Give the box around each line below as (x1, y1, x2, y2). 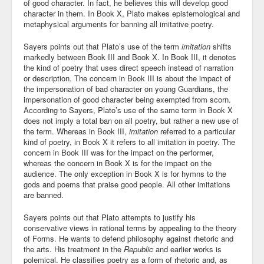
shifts (210, 41, 232, 52)
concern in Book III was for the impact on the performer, (24, 147, 214, 158)
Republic (124, 243, 153, 255)
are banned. (24, 189, 64, 200)
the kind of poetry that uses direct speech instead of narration (24, 62, 233, 73)
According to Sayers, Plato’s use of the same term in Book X (24, 104, 233, 115)
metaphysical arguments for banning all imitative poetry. (24, 18, 214, 29)
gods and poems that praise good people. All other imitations (24, 179, 230, 190)
